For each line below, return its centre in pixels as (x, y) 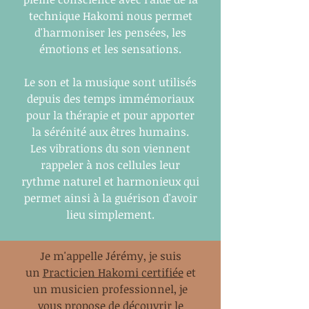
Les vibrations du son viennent (110, 148)
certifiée (162, 272)
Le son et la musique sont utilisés (110, 82)
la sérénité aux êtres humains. (110, 132)
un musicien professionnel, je (110, 289)
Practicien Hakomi (92, 272)
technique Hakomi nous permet (110, 16)
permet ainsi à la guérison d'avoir (110, 198)
